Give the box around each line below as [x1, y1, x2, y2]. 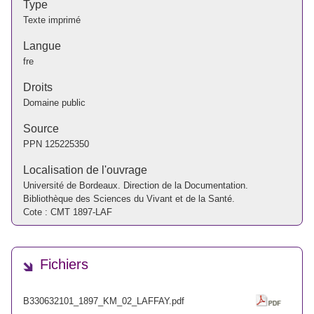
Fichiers [40, 257, 88, 273]
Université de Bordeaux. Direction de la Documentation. [23, 179, 248, 191]
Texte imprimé [23, 14, 81, 25]
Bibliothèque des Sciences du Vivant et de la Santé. [23, 193, 235, 204]
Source [23, 122, 59, 135]
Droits [23, 81, 53, 93]
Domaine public [23, 97, 86, 108]
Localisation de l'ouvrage [23, 163, 147, 176]
